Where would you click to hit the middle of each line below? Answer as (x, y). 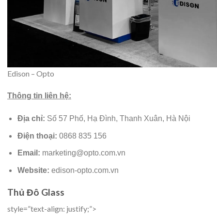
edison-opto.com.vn (85, 170)
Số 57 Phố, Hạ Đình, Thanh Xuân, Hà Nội (117, 119)
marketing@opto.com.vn (83, 153)
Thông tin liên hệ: (39, 96)
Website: (34, 170)
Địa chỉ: (31, 119)
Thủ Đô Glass (36, 192)
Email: (29, 153)
